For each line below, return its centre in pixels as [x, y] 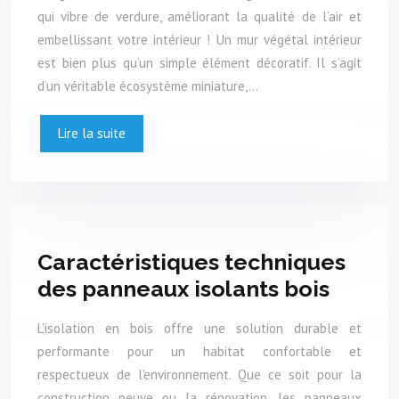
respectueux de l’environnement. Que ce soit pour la [199, 375]
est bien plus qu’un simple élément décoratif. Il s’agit [199, 62]
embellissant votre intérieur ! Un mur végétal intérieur [199, 39]
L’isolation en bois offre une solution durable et [199, 329]
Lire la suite [92, 133]
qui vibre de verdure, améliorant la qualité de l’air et [199, 16]
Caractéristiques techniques [191, 261]
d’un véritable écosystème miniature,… [148, 85]
